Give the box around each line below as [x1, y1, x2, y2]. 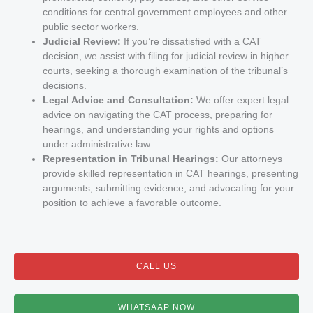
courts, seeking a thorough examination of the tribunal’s [43, 66, 289, 77]
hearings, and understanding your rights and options [43, 124, 275, 136]
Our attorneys [219, 154, 283, 165]
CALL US [136, 261, 177, 271]
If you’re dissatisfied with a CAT [121, 36, 262, 48]
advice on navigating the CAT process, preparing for [43, 110, 273, 121]
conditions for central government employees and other [43, 7, 288, 18]
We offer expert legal [194, 95, 289, 106]
